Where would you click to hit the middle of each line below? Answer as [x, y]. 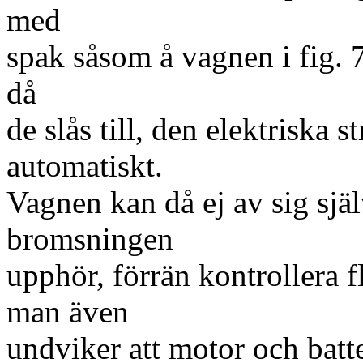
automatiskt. [85, 166]
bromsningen [90, 239]
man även [68, 312]
